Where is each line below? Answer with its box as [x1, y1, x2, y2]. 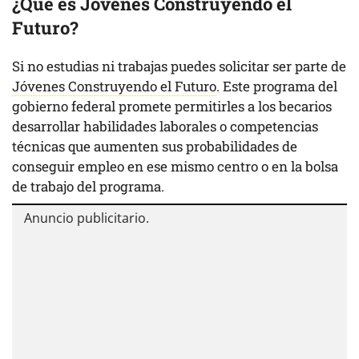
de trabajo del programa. [12, 176, 167, 196]
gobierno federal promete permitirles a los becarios [12, 96, 332, 115]
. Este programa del [216, 76, 337, 95]
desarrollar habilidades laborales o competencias [12, 116, 318, 135]
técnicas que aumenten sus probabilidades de [12, 136, 297, 155]
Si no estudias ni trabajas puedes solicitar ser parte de [12, 56, 346, 75]
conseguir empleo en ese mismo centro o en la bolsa [12, 156, 338, 175]
